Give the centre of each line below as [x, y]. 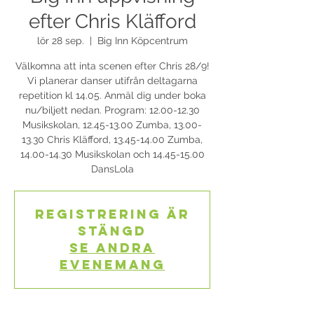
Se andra [112, 248]
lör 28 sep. [60, 41]
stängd [112, 231]
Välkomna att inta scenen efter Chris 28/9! [112, 66]
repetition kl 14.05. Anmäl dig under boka [112, 95]
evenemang [112, 265]
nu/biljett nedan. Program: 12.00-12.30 [112, 110]
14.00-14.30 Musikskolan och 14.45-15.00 [112, 154]
